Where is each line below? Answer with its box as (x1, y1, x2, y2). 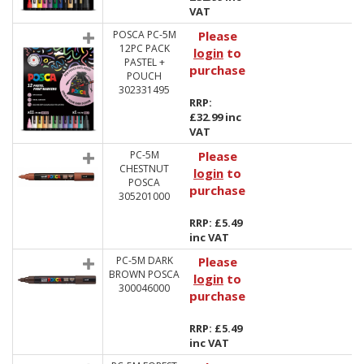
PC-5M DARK (115, 253, 173, 267)
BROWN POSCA (109, 267, 180, 281)
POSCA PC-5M (112, 28, 176, 41)
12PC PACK (119, 41, 170, 55)
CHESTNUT (119, 162, 169, 175)
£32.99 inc (189, 110, 241, 124)
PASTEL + (123, 55, 165, 69)
